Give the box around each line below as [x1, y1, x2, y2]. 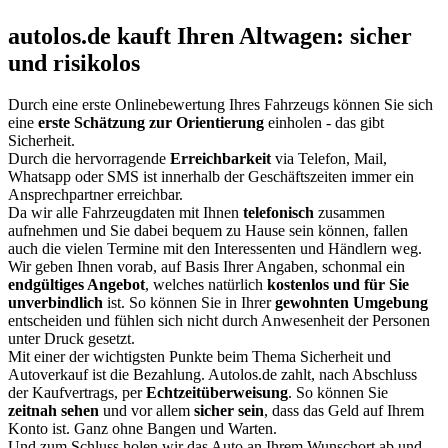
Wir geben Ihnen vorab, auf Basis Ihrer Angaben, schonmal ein [8, 258, 405, 276]
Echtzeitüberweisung [146, 384, 288, 402]
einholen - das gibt [264, 114, 384, 132]
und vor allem [99, 402, 194, 420]
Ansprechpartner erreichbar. [8, 186, 183, 204]
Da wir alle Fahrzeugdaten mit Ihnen [8, 204, 243, 222]
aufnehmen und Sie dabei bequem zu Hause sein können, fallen [8, 222, 408, 240]
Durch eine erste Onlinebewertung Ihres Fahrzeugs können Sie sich [8, 96, 433, 114]
